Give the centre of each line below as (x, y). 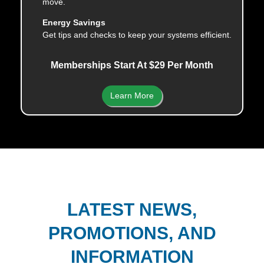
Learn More (132, 95)
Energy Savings (74, 22)
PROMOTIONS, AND (132, 233)
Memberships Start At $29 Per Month (132, 65)
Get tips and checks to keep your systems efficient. (137, 34)
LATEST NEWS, (132, 209)
